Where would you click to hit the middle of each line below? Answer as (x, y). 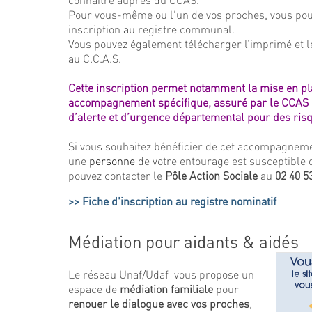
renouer (89, 303)
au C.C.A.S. (95, 58)
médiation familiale (166, 289)
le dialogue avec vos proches (180, 303)
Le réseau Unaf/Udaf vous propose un (161, 274)
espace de (94, 289)
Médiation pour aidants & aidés (184, 241)
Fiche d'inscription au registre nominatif (179, 201)
